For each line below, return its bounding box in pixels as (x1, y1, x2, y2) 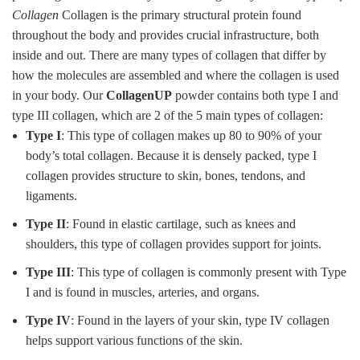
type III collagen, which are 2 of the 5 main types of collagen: (12, 108, 323, 122)
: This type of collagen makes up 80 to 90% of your (61, 128, 321, 142)
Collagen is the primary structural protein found (59, 7, 301, 22)
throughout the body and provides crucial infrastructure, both (12, 27, 319, 42)
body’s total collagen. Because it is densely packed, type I (26, 148, 317, 162)
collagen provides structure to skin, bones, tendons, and (26, 168, 305, 182)
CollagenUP (106, 88, 172, 102)
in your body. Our (12, 88, 106, 102)
